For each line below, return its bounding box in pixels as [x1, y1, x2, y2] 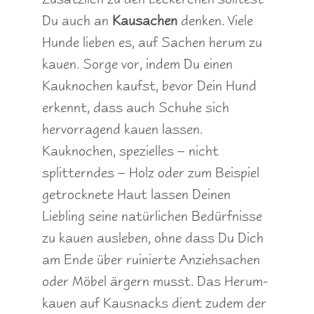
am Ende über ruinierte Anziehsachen [42, 250, 260, 269]
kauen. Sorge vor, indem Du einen [42, 55, 233, 74]
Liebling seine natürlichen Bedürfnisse [42, 207, 262, 226]
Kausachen [112, 11, 177, 30]
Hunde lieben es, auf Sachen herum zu [42, 33, 262, 52]
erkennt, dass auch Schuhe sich [42, 98, 229, 117]
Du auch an [42, 11, 112, 30]
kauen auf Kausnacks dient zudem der [42, 294, 266, 313]
